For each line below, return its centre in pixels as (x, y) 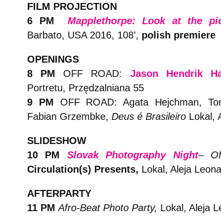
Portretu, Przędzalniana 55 (86, 88)
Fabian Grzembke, (68, 116)
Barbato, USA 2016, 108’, (84, 35)
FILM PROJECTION (72, 6)
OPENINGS (53, 59)
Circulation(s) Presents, (84, 169)
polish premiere (179, 35)
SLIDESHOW (57, 141)
